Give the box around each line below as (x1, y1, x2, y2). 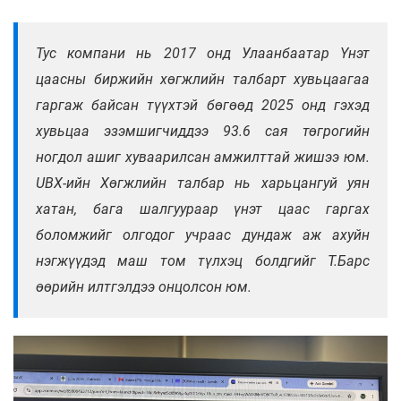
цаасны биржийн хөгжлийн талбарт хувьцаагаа (36, 70, 370, 88)
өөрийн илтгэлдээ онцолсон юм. (36, 277, 252, 295)
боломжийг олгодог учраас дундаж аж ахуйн (36, 226, 370, 243)
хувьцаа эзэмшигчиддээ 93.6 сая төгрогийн (36, 122, 370, 140)
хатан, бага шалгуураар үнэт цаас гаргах (36, 200, 370, 218)
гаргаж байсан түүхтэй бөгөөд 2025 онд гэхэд (36, 96, 370, 114)
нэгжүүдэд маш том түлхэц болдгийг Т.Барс (36, 252, 370, 269)
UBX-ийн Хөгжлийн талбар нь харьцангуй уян (36, 174, 370, 192)
